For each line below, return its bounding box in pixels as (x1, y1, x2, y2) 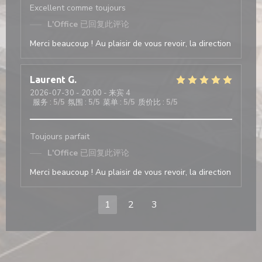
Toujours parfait (30, 131, 89, 142)
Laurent (30, 74, 65, 85)
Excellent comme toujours (30, 2, 126, 13)
